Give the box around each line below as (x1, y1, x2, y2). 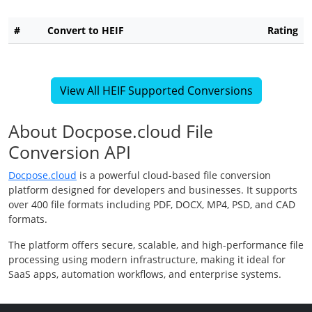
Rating (267, 24, 298, 38)
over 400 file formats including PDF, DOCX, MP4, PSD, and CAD (8, 198, 295, 212)
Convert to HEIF (47, 24, 124, 38)
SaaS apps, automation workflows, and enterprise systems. (8, 267, 281, 281)
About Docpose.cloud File (8, 119, 213, 143)
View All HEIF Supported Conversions (59, 83, 253, 99)
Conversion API (8, 140, 131, 164)
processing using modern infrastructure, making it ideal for (8, 253, 286, 267)
